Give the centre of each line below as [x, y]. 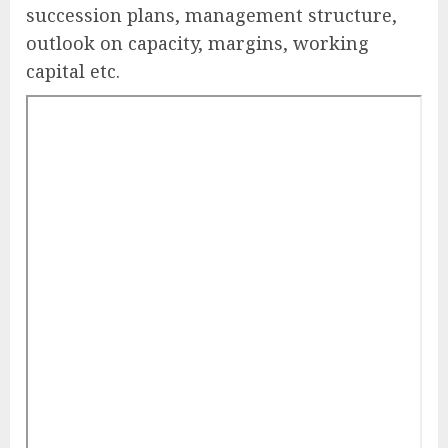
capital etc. [73, 71]
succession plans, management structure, [211, 15]
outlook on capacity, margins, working [197, 43]
